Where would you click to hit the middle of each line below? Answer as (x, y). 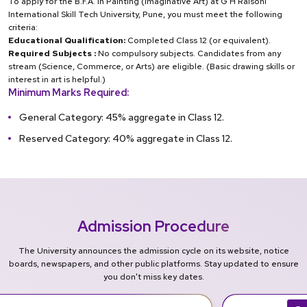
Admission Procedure (153, 226)
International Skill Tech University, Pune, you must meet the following (145, 15)
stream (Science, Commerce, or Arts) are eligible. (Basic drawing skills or (151, 67)
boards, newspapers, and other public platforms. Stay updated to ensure (153, 263)
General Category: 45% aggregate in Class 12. (122, 117)
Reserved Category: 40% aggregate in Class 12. (126, 138)
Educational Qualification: (67, 41)
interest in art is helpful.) (57, 80)
